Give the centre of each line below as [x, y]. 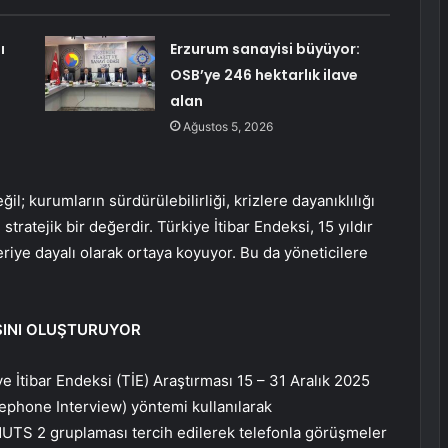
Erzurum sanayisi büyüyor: [264, 49]
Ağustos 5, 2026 [227, 127]
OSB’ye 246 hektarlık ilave [263, 75]
